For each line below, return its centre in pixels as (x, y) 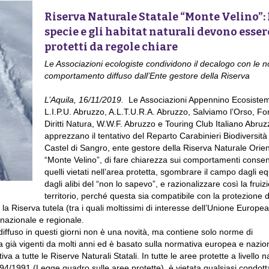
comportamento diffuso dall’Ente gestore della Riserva (147, 76)
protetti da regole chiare (111, 47)
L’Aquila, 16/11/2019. (85, 100)
